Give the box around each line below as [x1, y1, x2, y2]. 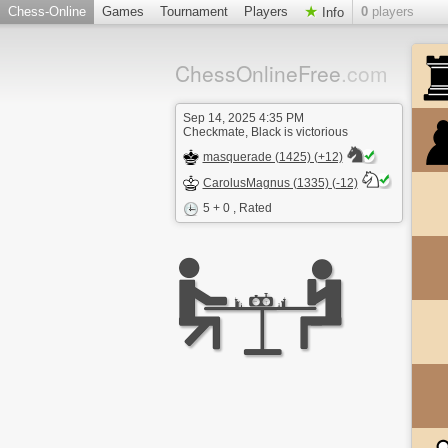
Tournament [160, 4, 228, 19]
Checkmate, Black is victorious [182, 125, 348, 139]
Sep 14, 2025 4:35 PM [182, 111, 304, 125]
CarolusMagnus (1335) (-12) [202, 176, 358, 190]
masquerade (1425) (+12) [202, 150, 343, 164]
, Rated [232, 201, 272, 215]
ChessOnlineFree [174, 58, 341, 88]
